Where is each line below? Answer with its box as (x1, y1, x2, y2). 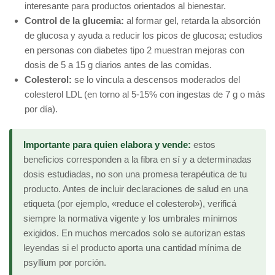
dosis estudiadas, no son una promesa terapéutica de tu (23, 169, 247, 180)
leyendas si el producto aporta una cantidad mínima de (23, 242, 241, 254)
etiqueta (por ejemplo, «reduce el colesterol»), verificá (23, 198, 236, 209)
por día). (25, 104, 58, 115)
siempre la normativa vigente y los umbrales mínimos (23, 213, 238, 224)
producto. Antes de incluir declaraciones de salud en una (23, 184, 248, 195)
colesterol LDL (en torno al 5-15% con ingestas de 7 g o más (25, 89, 265, 100)
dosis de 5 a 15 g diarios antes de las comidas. (25, 60, 212, 71)
